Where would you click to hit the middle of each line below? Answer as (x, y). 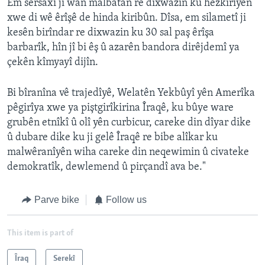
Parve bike (56, 200)
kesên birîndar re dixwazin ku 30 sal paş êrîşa (111, 33)
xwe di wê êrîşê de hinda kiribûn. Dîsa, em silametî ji (127, 18)
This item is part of (40, 233)
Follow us (126, 200)
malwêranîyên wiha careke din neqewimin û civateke (128, 153)
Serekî (64, 258)
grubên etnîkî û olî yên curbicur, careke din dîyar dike (129, 123)
